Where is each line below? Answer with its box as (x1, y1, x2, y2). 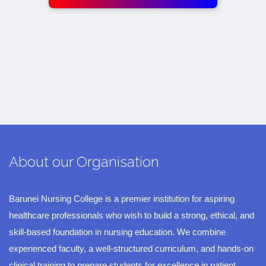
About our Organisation (9, 153, 159, 171)
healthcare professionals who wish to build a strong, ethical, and (9, 210, 254, 221)
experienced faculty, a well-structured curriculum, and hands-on (9, 243, 254, 254)
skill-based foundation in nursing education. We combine (9, 227, 226, 237)
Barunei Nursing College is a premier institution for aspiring (9, 194, 235, 204)
